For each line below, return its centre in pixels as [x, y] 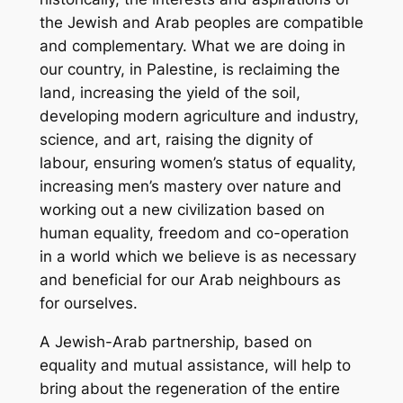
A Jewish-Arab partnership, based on [175, 341]
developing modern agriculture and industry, [199, 116]
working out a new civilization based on [182, 210]
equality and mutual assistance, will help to [195, 365]
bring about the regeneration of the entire [189, 388]
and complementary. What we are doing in [192, 46]
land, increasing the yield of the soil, [170, 93]
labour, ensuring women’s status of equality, [197, 163]
